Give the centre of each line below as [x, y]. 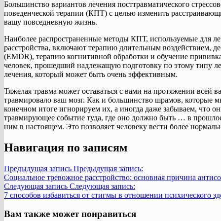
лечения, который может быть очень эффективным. [91, 74]
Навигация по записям [66, 147]
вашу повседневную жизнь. [51, 22]
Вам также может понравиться [70, 214]
